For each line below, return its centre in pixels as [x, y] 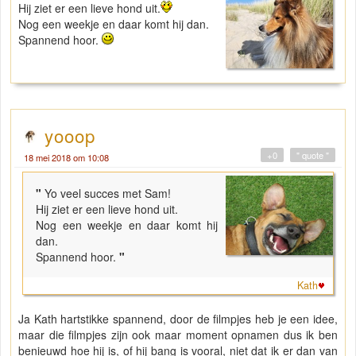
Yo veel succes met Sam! [108, 193]
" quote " [313, 155]
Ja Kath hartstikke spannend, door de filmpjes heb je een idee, [178, 318]
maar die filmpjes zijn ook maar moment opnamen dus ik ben [178, 334]
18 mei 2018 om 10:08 [66, 157]
